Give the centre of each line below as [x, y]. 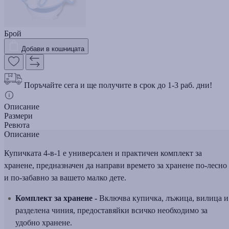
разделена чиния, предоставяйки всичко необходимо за [111, 210]
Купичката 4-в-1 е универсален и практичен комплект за [103, 153]
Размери [18, 116]
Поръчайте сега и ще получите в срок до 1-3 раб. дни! [118, 85]
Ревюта [17, 125]
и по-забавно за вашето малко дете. [65, 177]
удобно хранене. [44, 222]
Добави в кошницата [53, 49]
